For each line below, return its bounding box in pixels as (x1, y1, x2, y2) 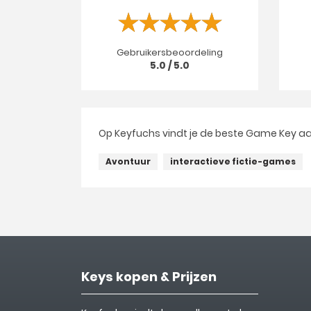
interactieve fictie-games (170, 155, 296, 167)
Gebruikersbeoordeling (117, 45, 223, 59)
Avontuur (106, 155, 151, 167)
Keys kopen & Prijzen (81, 268, 217, 285)
